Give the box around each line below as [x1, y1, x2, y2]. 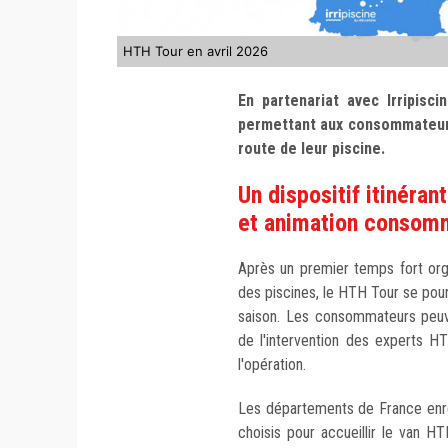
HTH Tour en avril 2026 [123, 43, 268, 60]
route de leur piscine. [238, 139, 385, 159]
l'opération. [238, 355, 306, 375]
